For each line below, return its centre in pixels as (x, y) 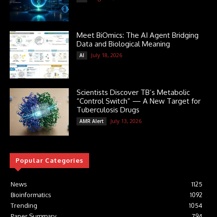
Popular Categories (49, 161)
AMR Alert (92, 121)
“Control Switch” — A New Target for (139, 101)
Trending (24, 206)
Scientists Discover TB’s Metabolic (133, 93)
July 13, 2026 (126, 121)
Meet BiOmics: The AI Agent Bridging (138, 35)
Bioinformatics (31, 195)
